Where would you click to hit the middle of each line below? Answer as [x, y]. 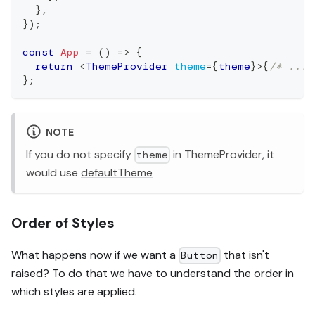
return [54, 66]
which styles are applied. [74, 291]
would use [53, 172]
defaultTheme [117, 172]
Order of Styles [63, 223]
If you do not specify [80, 154]
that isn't [245, 255]
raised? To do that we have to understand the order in [153, 273]
